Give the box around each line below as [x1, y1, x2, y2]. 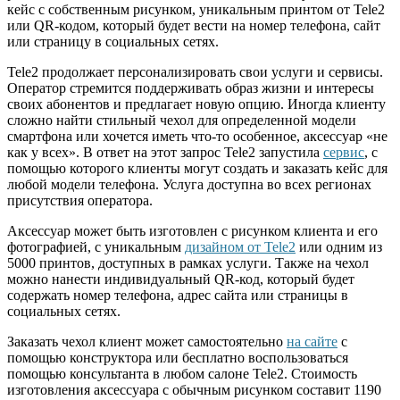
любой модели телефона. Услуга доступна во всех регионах [7, 177, 371, 193]
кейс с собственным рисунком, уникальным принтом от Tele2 [7, 2, 385, 18]
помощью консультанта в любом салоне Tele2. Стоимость [7, 366, 357, 382]
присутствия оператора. [7, 193, 153, 209]
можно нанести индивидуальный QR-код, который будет [7, 271, 354, 287]
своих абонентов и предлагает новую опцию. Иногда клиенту [7, 96, 386, 112]
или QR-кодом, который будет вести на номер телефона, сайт [7, 18, 380, 34]
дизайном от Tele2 [185, 239, 296, 255]
